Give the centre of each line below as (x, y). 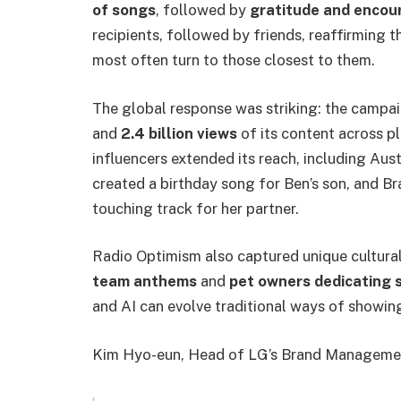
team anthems (145, 282)
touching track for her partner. (196, 208)
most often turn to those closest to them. (234, 60)
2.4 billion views (179, 133)
